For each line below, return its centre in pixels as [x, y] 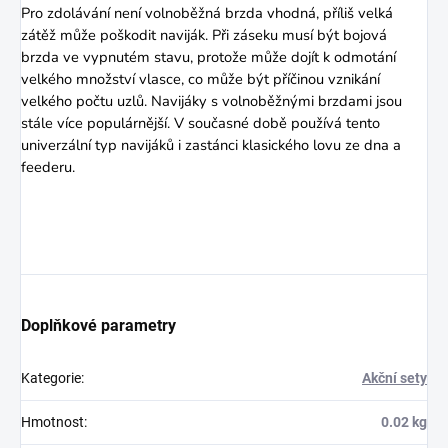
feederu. [48, 167]
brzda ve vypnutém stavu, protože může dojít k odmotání [208, 57]
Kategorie [51, 378]
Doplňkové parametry [98, 326]
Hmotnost [52, 422]
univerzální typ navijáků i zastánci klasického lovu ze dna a [211, 145]
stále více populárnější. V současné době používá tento [200, 123]
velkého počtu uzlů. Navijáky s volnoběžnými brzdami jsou [211, 101]
